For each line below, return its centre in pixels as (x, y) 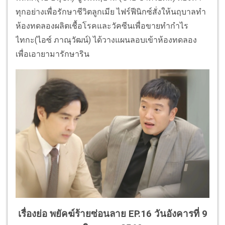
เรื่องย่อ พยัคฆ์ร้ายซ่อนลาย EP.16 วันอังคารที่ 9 (113, 214)
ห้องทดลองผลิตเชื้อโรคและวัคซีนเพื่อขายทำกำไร (102, 26)
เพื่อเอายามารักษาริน (53, 54)
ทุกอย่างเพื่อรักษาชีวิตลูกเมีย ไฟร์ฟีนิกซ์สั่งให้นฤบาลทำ (111, 12)
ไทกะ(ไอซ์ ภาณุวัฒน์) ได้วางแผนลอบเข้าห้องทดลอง (106, 40)
